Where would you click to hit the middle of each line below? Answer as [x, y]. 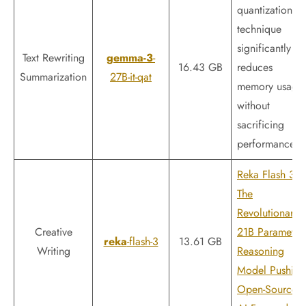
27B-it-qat [131, 77]
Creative [53, 232]
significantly [264, 48]
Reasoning [261, 251]
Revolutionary [268, 213]
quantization [265, 10]
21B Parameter [270, 232]
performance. [267, 144]
